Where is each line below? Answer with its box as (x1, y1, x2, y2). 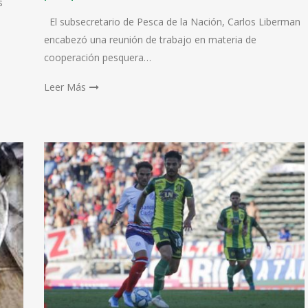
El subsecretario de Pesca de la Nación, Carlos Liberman (43, 15, 300, 28)
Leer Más (43, 80, 86, 93)
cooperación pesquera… (43, 51, 151, 64)
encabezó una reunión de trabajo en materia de (43, 33, 256, 46)
